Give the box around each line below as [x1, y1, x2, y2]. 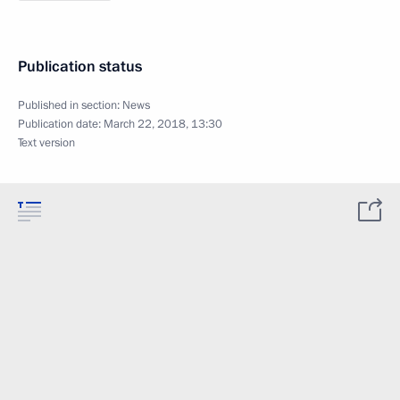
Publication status [18, 56, 142, 77]
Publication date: [18, 116, 104, 132]
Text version [18, 135, 75, 151]
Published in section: [18, 97, 122, 113]
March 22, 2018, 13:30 [104, 116, 222, 132]
